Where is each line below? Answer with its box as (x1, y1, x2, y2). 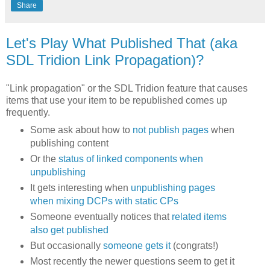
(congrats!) (170, 240, 218, 251)
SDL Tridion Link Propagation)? (6, 51, 204, 68)
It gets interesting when (30, 183, 131, 193)
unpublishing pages (130, 183, 215, 193)
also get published (30, 225, 108, 236)
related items (171, 212, 227, 222)
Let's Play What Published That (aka (6, 34, 237, 51)
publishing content (30, 138, 108, 149)
